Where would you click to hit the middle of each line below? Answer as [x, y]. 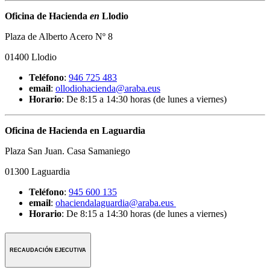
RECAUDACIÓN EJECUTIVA [48, 250]
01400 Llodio [31, 57]
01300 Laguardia [37, 171]
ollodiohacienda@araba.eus [108, 88]
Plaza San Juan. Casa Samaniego [67, 151]
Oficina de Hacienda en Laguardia [75, 130]
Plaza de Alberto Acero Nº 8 [59, 36]
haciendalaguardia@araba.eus [118, 202]
